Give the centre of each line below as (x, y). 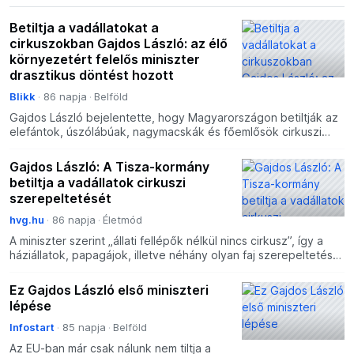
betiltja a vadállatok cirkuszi (98, 183)
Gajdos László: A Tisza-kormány (109, 167)
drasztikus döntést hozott (92, 75)
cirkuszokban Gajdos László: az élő (119, 44)
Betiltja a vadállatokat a (84, 28)
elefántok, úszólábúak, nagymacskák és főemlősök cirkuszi (166, 132)
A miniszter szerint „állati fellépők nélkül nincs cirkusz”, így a (166, 241)
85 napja (84, 328)
